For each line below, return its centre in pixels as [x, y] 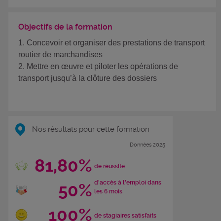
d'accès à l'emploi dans [128, 182]
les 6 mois [108, 191]
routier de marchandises [60, 55]
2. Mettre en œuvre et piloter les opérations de [98, 67]
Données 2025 [147, 145]
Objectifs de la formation [65, 27]
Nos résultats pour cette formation [90, 129]
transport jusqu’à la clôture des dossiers [88, 78]
